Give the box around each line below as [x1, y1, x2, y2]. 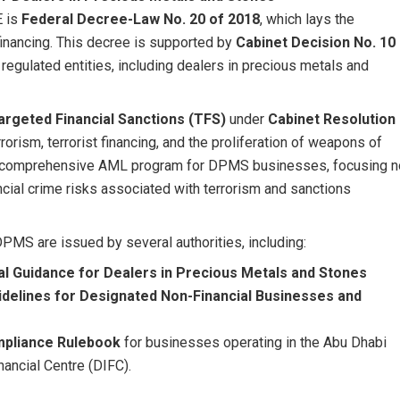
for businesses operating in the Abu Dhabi [121, 333, 387, 351]
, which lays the [260, 10, 354, 28]
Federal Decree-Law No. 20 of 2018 [21, 10, 260, 28]
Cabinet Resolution [268, 110, 396, 128]
